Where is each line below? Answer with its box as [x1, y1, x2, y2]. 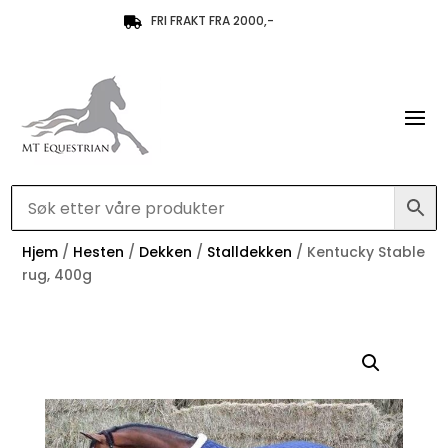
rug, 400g [22, 265, 93, 285]
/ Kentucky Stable [292, 242, 426, 262]
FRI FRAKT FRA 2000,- [151, 12, 274, 29]
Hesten [73, 242, 125, 262]
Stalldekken [207, 242, 293, 262]
